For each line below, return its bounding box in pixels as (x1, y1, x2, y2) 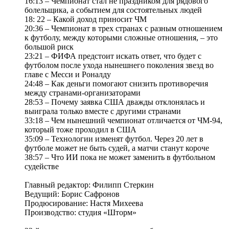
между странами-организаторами (25, 88, 141, 98)
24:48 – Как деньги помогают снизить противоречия (25, 79, 208, 88)
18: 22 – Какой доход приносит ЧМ (25, 15, 147, 24)
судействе (25, 162, 59, 171)
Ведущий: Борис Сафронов (25, 190, 120, 199)
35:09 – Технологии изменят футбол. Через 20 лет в (25, 134, 203, 144)
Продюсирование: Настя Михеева (25, 199, 143, 208)
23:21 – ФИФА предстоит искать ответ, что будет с (25, 52, 201, 61)
